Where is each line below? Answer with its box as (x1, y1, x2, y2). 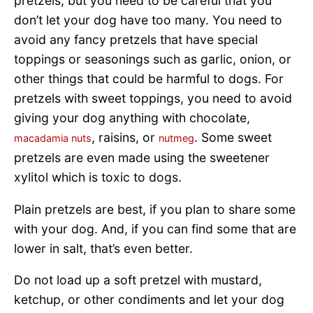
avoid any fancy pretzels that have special (14, 32, 258, 48)
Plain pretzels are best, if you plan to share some (14, 201, 296, 217)
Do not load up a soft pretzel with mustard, (14, 272, 262, 288)
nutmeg (159, 132, 194, 145)
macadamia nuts (14, 132, 92, 145)
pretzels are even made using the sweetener (14, 150, 270, 166)
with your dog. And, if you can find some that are (14, 221, 296, 236)
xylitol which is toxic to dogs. (14, 170, 182, 185)
